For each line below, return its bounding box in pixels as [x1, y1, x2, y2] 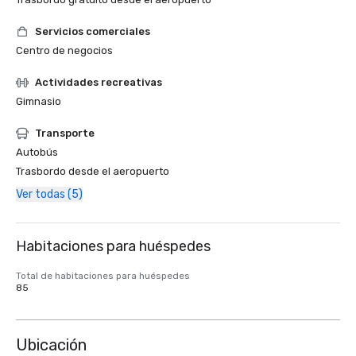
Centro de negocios [16, 44, 113, 56]
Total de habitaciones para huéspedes [16, 270, 190, 281]
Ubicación [16, 335, 87, 354]
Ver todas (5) [16, 188, 83, 201]
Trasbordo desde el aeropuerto [16, 165, 169, 177]
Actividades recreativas [35, 76, 162, 88]
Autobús [16, 146, 58, 158]
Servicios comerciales [35, 25, 150, 37]
